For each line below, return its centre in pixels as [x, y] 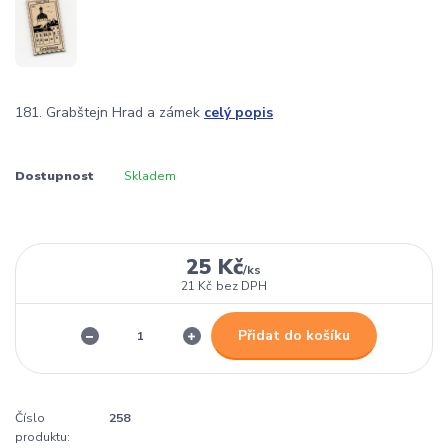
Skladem [149, 175]
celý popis [238, 113]
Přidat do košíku [293, 335]
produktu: [42, 437]
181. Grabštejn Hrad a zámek [109, 113]
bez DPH [241, 285]
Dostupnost [54, 175]
